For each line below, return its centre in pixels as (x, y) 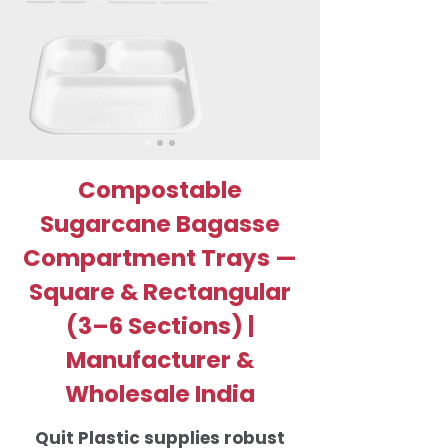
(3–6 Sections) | (160, 325)
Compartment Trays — (160, 257)
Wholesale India (160, 393)
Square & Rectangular (160, 291)
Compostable (160, 189)
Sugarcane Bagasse (160, 223)
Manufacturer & (160, 359)
